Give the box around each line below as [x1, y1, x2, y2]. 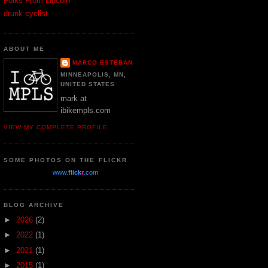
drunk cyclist [4, 8, 48, 18]
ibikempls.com [60, 106, 111, 115]
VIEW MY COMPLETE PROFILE [4, 123, 108, 130]
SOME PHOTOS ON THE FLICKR [4, 156, 127, 163]
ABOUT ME [4, 45, 45, 53]
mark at [60, 94, 87, 103]
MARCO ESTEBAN [72, 59, 133, 66]
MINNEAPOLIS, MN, [60, 71, 127, 78]
